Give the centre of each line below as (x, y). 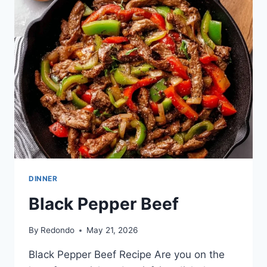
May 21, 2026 (112, 230)
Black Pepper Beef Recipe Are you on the (127, 255)
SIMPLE (96, 26)
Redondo (58, 230)
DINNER (43, 178)
